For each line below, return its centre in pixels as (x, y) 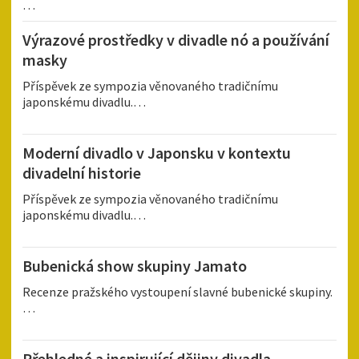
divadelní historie (82, 173)
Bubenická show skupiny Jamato (135, 266)
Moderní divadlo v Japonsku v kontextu (157, 153)
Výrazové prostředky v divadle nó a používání (176, 40)
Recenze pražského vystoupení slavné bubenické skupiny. (177, 292)
